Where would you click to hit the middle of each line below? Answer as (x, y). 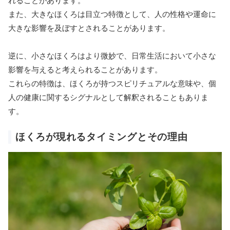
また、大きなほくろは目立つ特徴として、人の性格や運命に (112, 14)
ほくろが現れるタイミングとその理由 (102, 137)
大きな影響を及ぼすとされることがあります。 (89, 28)
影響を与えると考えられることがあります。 (85, 70)
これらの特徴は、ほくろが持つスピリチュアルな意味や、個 (112, 84)
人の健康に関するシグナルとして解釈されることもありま (108, 98)
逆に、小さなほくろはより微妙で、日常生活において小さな (112, 56)
